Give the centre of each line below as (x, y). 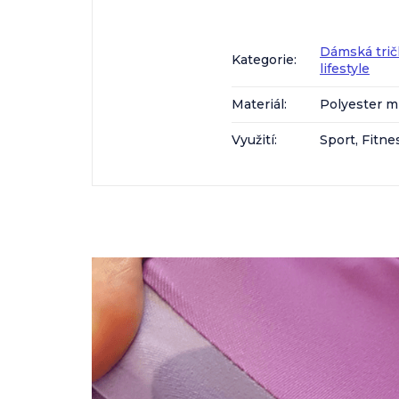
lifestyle (345, 69)
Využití (253, 140)
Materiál (258, 105)
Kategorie (263, 60)
